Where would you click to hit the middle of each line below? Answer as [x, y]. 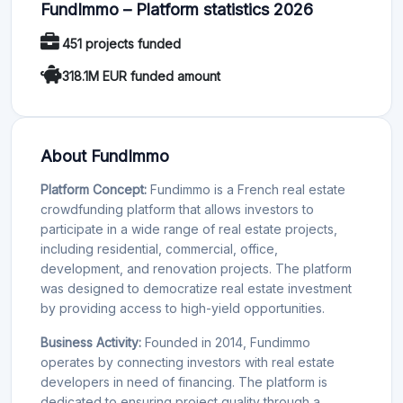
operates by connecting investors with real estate [188, 362]
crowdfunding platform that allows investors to [177, 209]
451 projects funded [121, 44]
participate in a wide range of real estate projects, [189, 228]
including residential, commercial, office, [159, 248]
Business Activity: [91, 342]
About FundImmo [105, 156]
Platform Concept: [94, 189]
